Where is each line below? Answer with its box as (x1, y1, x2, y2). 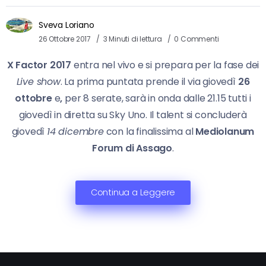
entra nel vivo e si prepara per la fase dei (71, 58, 259, 72)
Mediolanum (195, 124, 255, 138)
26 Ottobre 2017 (39, 33, 91, 44)
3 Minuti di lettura (103, 33, 164, 44)
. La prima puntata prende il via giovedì (60, 74, 238, 88)
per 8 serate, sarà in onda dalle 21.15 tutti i (62, 91, 251, 105)
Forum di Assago (92, 141, 173, 155)
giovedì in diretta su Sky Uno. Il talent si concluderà (18, 107, 248, 122)
